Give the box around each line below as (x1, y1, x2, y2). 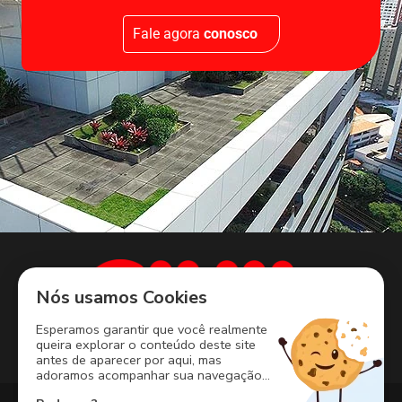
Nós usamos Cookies (36, 285, 207, 310)
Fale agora (132, 25, 204, 43)
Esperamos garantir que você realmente (36, 320, 267, 339)
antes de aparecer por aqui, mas (36, 351, 222, 370)
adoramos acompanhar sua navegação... (36, 366, 270, 385)
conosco (203, 25, 258, 43)
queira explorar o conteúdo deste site (36, 336, 256, 354)
